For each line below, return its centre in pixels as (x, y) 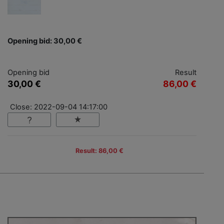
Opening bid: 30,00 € (45, 41)
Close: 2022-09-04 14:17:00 (59, 107)
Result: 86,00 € (99, 150)
